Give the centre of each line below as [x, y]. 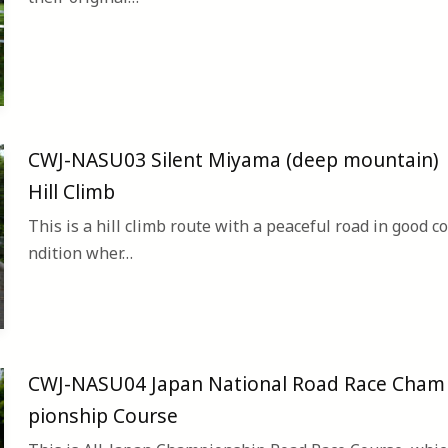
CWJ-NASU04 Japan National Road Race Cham [236, 383]
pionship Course [103, 415]
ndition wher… [80, 253]
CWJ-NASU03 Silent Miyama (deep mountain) [233, 160]
